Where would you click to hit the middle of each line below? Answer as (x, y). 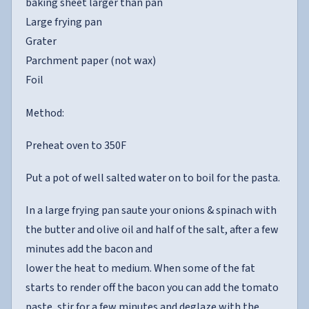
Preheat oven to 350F (76, 145)
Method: (45, 113)
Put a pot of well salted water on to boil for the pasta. (153, 178)
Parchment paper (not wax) (91, 61)
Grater (41, 42)
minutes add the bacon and (89, 249)
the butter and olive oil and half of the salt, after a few (152, 230)
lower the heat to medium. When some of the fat (140, 269)
